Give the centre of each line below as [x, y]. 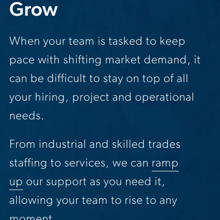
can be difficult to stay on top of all [99, 79]
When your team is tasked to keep [97, 42]
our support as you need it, [94, 182]
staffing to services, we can [81, 164]
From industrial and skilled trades [95, 145]
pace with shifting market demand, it [105, 60]
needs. [27, 116]
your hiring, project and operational [102, 98]
